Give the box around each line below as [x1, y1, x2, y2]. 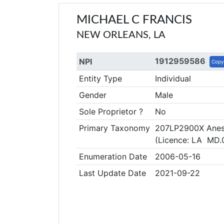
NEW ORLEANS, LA [76, 30, 165, 40]
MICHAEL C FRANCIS [76, 14, 192, 26]
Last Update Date [78, 168, 146, 178]
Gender [78, 90, 106, 100]
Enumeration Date [78, 151, 147, 161]
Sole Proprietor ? [78, 106, 143, 116]
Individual [154, 73, 191, 83]
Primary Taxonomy [78, 123, 150, 133]
